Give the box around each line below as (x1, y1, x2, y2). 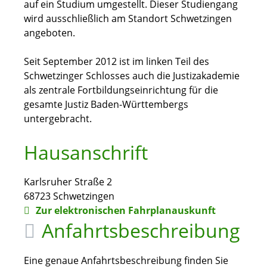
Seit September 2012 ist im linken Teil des (24, 55, 209, 68)
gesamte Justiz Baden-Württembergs (24, 98, 188, 111)
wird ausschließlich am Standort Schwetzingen (24, 12, 232, 25)
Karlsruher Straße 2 (24, 175, 112, 188)
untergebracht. (24, 112, 92, 125)
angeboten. (24, 26, 75, 39)
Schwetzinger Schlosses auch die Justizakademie (24, 69, 240, 82)
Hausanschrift (24, 139, 148, 165)
